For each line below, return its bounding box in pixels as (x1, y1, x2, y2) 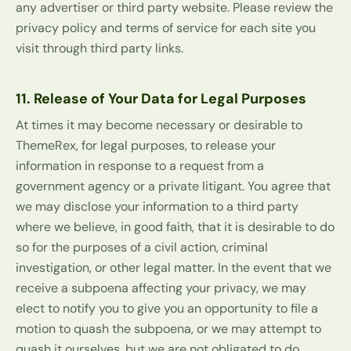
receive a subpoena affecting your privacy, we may (16, 280, 306, 297)
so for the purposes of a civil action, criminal (16, 239, 268, 256)
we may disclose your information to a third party (16, 198, 299, 215)
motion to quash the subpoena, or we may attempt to (16, 320, 321, 338)
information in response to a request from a (16, 157, 264, 175)
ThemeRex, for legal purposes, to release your (16, 137, 276, 154)
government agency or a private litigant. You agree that (16, 178, 331, 195)
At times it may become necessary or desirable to (16, 117, 302, 134)
